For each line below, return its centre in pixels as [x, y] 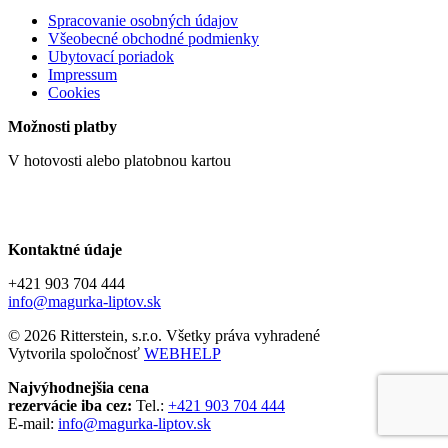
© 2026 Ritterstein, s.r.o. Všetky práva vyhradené [164, 336]
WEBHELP [182, 354]
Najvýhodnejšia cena [78, 388]
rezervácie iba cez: [70, 406]
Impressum [82, 75]
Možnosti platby [62, 127]
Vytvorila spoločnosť [76, 354]
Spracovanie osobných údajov [143, 21]
